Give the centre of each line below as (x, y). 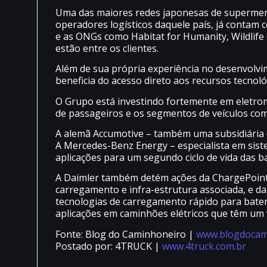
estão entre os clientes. (107, 48)
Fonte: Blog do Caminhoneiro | (125, 234)
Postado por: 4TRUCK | (109, 246)
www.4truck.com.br (204, 246)
